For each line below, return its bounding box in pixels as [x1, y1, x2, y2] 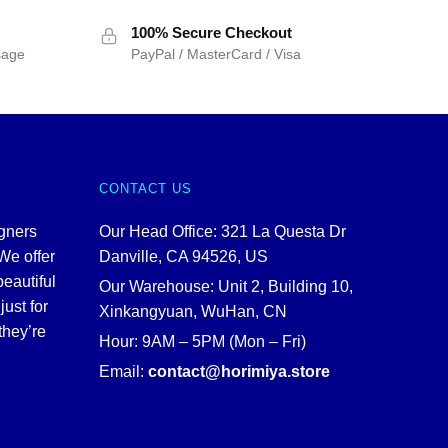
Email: [98, 363, 148, 381]
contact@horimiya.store [147, 363, 330, 381]
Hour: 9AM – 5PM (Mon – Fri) [98, 333, 306, 351]
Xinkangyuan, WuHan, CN [98, 303, 287, 321]
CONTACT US [98, 181, 192, 197]
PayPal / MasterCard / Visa [130, 46, 301, 63]
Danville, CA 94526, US [98, 248, 268, 266]
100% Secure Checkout [130, 24, 292, 42]
